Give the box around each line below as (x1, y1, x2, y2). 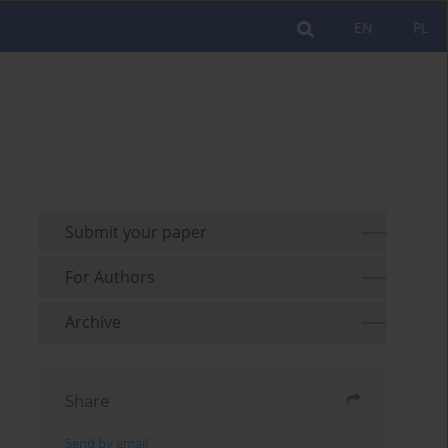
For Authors (65, 266, 156, 289)
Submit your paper (65, 221, 208, 244)
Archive (65, 311, 122, 334)
